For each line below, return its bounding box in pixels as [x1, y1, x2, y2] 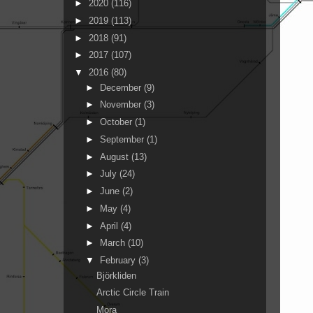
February [99, 255, 138, 265]
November [99, 99, 144, 110]
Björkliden [96, 270, 137, 281]
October [99, 117, 135, 127]
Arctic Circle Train [96, 287, 170, 298]
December [99, 82, 144, 93]
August [99, 151, 131, 162]
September [99, 133, 147, 145]
